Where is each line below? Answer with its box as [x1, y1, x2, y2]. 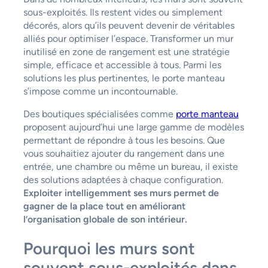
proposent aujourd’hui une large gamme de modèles [23, 121, 244, 133]
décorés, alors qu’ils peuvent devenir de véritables [23, 19, 234, 31]
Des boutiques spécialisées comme [23, 108, 176, 120]
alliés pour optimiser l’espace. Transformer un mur [23, 32, 233, 44]
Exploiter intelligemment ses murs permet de [23, 187, 219, 199]
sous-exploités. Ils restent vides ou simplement [23, 6, 223, 18]
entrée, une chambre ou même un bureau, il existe [23, 160, 238, 172]
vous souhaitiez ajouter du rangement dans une [23, 147, 224, 159]
